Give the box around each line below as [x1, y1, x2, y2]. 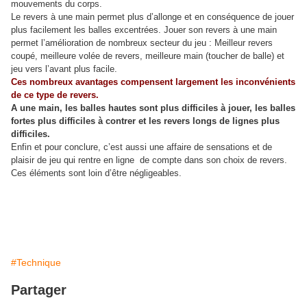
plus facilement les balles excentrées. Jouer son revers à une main [11, 25, 277, 35]
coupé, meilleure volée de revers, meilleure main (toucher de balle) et [11, 51, 284, 61]
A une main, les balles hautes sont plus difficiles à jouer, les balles [11, 103, 295, 113]
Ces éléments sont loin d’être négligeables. [11, 168, 182, 178]
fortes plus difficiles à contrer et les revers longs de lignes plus [11, 116, 280, 126]
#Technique [11, 257, 61, 268]
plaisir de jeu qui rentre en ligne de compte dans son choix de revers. [11, 155, 287, 165]
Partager [11, 282, 66, 297]
